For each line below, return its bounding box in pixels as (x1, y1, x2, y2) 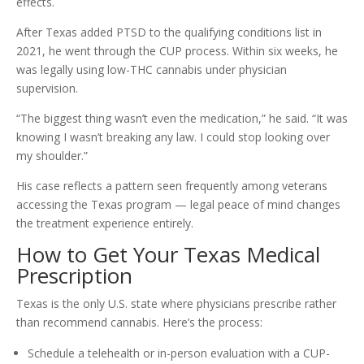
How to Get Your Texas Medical (16, 240, 320, 270)
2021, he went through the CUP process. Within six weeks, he (16, 43, 338, 59)
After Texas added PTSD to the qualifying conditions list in (16, 24, 322, 41)
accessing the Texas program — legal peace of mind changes (16, 197, 340, 213)
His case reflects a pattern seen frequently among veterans (16, 178, 327, 194)
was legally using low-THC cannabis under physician (16, 62, 287, 78)
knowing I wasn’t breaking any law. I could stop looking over (16, 129, 330, 145)
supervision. (16, 80, 78, 97)
